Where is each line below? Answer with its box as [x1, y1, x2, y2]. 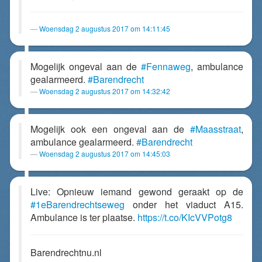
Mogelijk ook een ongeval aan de [30, 122, 190, 136]
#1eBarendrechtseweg [30, 198, 125, 211]
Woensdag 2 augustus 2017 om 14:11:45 [39, 23, 170, 33]
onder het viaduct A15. [125, 198, 243, 211]
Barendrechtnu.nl [30, 246, 102, 259]
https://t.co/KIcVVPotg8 [137, 211, 232, 224]
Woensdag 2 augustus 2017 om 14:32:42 [39, 86, 170, 96]
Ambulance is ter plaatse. [30, 211, 137, 224]
